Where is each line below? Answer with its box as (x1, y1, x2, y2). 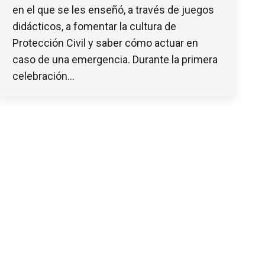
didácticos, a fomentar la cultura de (12, 20, 176, 33)
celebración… (12, 69, 75, 82)
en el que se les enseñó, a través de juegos (12, 3, 214, 16)
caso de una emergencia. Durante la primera (12, 53, 218, 66)
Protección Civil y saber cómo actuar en (12, 36, 198, 49)
